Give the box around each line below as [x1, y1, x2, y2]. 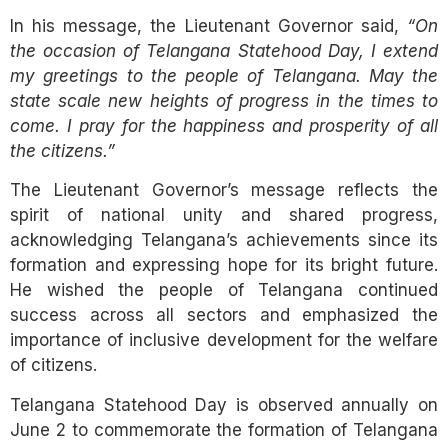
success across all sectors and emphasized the [10, 305, 438, 326]
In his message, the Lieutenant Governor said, [10, 16, 407, 37]
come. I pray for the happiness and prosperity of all [10, 116, 438, 137]
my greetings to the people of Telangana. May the [10, 66, 438, 87]
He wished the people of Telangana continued [10, 280, 438, 301]
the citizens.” [10, 141, 115, 162]
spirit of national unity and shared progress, [10, 205, 438, 226]
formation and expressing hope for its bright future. [10, 255, 438, 276]
